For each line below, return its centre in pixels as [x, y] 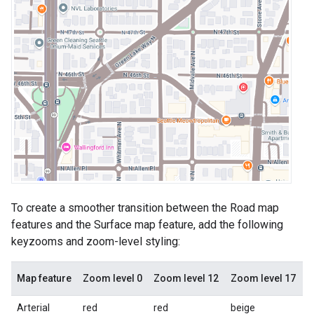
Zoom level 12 [186, 278]
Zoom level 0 [112, 278]
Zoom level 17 [263, 278]
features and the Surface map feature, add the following [147, 224]
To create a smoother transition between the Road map [145, 207]
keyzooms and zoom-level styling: [96, 241]
